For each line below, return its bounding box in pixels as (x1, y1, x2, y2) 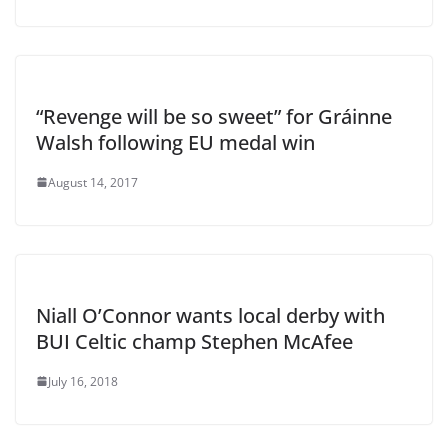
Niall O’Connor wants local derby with (36, 301, 385, 329)
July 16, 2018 (48, 372, 118, 390)
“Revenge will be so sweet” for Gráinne (36, 102, 392, 130)
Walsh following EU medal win (36, 128, 315, 156)
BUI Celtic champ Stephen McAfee (36, 327, 353, 355)
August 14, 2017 (48, 173, 138, 191)
